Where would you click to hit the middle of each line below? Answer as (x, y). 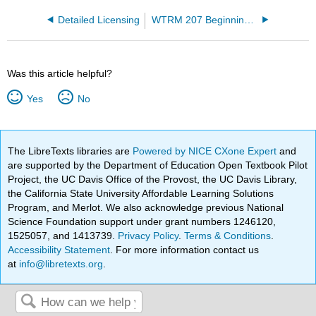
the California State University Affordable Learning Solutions (141, 193)
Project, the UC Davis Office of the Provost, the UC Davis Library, (153, 179)
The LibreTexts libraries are (71, 151)
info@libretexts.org (60, 263)
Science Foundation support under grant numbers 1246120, (142, 221)
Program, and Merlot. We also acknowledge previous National (146, 207)
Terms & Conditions (228, 235)
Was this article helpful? (60, 73)
